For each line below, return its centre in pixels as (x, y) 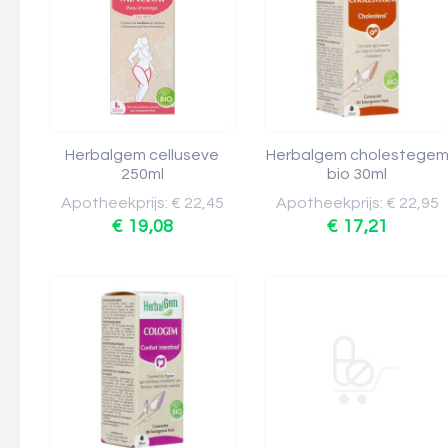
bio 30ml (357, 174)
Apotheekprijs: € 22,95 (357, 203)
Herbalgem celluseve (142, 155)
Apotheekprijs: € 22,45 (142, 203)
